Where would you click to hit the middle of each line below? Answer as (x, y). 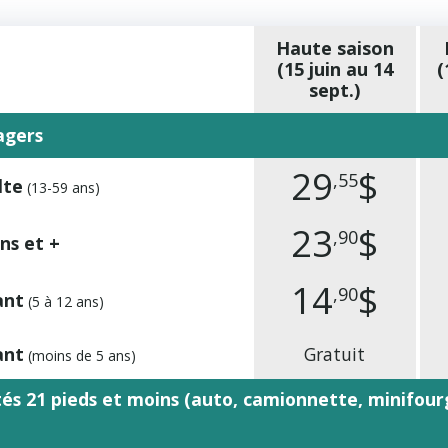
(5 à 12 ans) (63, 301)
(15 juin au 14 (334, 69)
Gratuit (335, 354)
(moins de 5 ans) (79, 355)
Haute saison (334, 48)
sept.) (335, 90)
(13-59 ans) (61, 187)
